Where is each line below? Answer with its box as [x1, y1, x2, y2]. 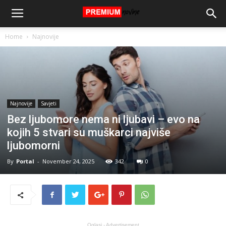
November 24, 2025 [42, 157, 94, 165]
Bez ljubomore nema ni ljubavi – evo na [7, 112, 200, 126]
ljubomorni [7, 139, 60, 152]
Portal [16, 157, 34, 165]
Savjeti [41, 99, 56, 107]
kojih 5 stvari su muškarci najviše [7, 126, 171, 139]
